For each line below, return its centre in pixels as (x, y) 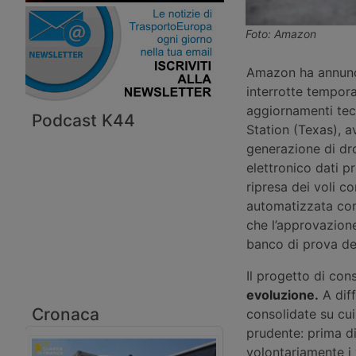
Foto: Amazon (281, 34)
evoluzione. (282, 294)
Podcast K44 (83, 120)
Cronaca (66, 314)
